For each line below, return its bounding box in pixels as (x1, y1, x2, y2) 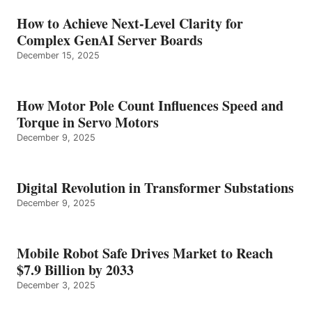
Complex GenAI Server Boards (17, 30, 208, 51)
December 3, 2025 (17, 280, 95, 291)
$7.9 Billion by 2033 (17, 260, 134, 281)
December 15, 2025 (17, 50, 100, 61)
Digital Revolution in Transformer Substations (17, 178, 294, 198)
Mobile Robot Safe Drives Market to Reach (17, 243, 273, 264)
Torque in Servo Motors (17, 112, 159, 133)
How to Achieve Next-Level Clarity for (17, 13, 243, 34)
